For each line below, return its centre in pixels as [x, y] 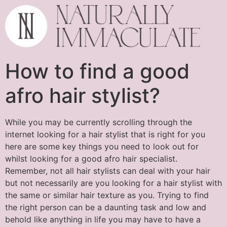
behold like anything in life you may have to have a [103, 220]
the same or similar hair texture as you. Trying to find [107, 195]
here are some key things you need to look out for [102, 147]
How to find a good [97, 71]
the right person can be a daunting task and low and [106, 207]
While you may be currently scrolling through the [99, 122]
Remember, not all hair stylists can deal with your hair [108, 171]
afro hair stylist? [83, 96]
